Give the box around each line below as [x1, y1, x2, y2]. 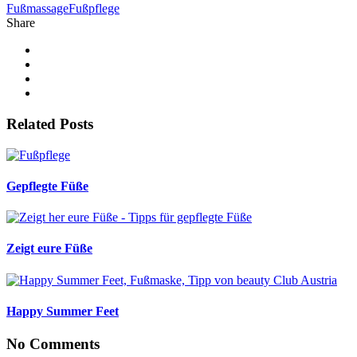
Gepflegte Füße [6, 178, 88, 193]
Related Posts [6, 115, 93, 132]
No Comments [6, 335, 100, 353]
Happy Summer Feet [6, 304, 119, 318]
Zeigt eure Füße [6, 241, 92, 256]
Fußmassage [6, 2, 69, 16]
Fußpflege [69, 2, 120, 16]
